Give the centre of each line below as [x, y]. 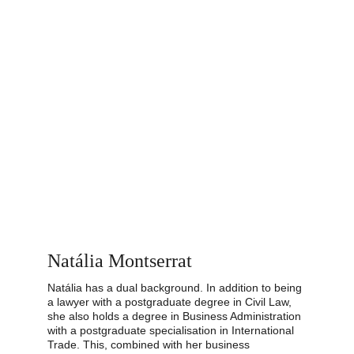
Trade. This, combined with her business [150, 345]
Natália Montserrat [120, 261]
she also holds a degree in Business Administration [176, 316]
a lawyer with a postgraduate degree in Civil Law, [171, 302]
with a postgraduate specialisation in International [172, 330]
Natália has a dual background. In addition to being [176, 288]
